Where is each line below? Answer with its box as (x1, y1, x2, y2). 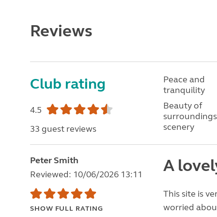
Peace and (163, 74, 205, 85)
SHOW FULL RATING (30, 204, 103, 213)
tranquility (163, 85, 205, 95)
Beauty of (163, 100, 202, 111)
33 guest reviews (30, 124, 96, 134)
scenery (163, 122, 194, 132)
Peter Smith (30, 155, 78, 166)
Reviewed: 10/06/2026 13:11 (30, 169, 142, 180)
